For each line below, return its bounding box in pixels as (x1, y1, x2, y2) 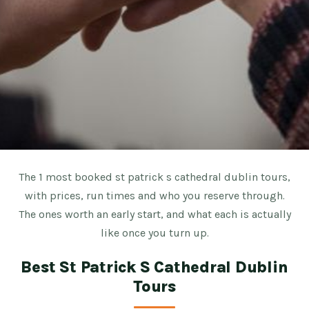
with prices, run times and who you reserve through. (24, 189, 285, 203)
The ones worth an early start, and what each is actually (18, 208, 291, 221)
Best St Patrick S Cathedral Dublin (21, 257, 288, 277)
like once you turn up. (100, 226, 209, 240)
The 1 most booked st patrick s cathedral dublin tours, (19, 170, 290, 184)
